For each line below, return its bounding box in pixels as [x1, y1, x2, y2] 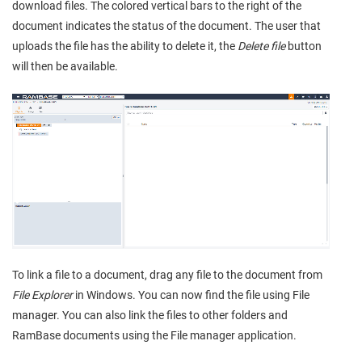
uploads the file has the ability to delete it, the [12, 40, 238, 53]
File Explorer [12, 288, 73, 302]
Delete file [238, 40, 285, 53]
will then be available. [12, 60, 118, 74]
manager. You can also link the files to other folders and [12, 309, 288, 322]
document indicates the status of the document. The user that [12, 19, 321, 33]
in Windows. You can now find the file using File [73, 288, 309, 302]
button [285, 40, 322, 53]
